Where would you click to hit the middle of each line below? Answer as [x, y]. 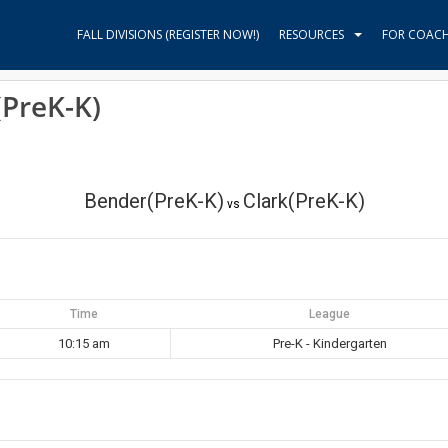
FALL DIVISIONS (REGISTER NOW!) [168, 34]
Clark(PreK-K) [303, 201]
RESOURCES [311, 34]
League [329, 314]
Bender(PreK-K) [153, 201]
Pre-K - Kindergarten [330, 343]
